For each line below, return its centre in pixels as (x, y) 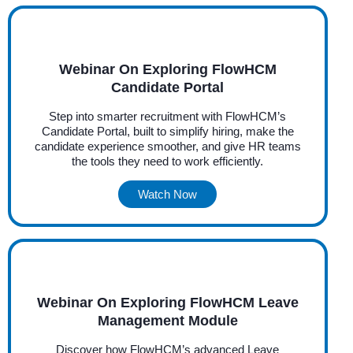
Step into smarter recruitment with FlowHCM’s (168, 116)
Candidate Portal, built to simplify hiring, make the (167, 131)
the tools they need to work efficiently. (168, 161)
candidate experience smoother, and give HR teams (167, 146)
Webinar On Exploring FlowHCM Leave (167, 302)
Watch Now (168, 194)
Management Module (167, 320)
